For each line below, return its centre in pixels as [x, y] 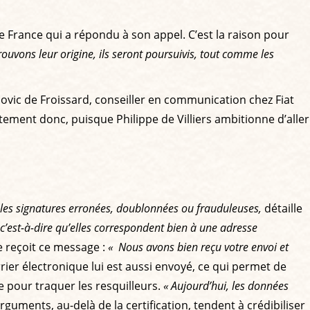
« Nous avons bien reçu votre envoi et [198, 247]
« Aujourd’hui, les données [226, 286]
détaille [282, 209]
